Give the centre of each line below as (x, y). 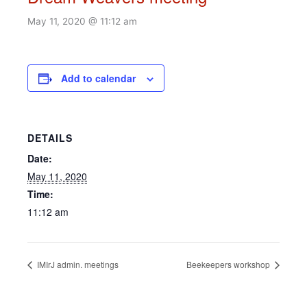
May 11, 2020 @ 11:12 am (82, 21)
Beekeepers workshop (229, 264)
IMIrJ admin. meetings (77, 264)
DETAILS (50, 138)
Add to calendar (98, 78)
